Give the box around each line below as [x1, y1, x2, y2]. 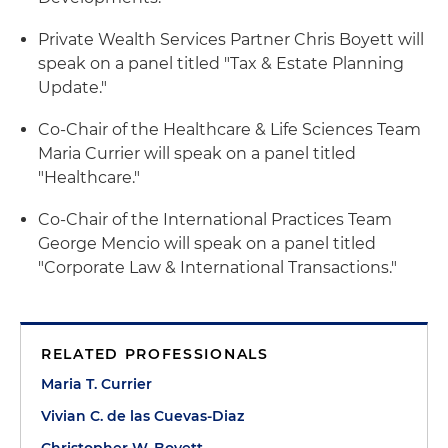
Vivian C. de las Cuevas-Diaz [41, 407, 244, 425]
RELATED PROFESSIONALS [41, 345, 269, 363]
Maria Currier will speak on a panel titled [38, 144, 356, 163]
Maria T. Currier [41, 375, 152, 393]
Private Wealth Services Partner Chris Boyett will [38, 30, 424, 49]
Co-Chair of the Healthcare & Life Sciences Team [38, 120, 421, 139]
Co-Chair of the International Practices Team [38, 210, 392, 229]
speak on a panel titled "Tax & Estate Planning [38, 54, 404, 73]
